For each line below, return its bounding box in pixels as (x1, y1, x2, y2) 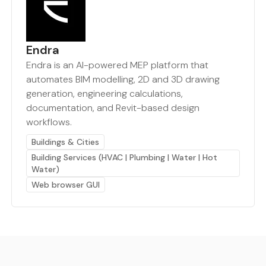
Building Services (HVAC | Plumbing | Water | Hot (31, 151, 217, 163)
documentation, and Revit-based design (26, 101, 199, 114)
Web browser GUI (31, 179, 100, 190)
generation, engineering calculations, (26, 87, 183, 100)
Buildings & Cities (31, 136, 99, 147)
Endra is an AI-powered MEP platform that (26, 58, 208, 71)
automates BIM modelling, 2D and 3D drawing (26, 72, 220, 85)
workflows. (26, 115, 72, 128)
